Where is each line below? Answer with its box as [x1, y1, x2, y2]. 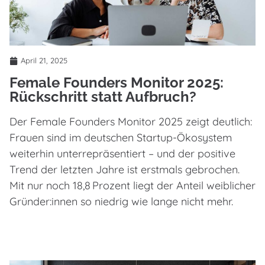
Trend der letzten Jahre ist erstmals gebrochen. [9, 163, 240, 177]
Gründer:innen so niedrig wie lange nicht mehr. [9, 195, 233, 209]
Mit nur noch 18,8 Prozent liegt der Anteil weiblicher [9, 179, 256, 193]
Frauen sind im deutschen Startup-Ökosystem [9, 131, 232, 145]
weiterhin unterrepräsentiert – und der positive [9, 147, 235, 161]
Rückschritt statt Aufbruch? [9, 88, 196, 106]
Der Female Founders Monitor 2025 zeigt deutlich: [9, 115, 252, 129]
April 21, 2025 [21, 56, 67, 66]
